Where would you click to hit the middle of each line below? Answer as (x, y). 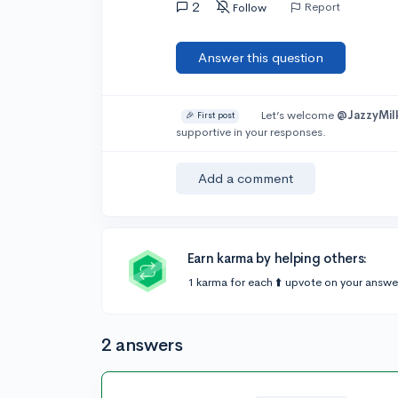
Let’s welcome (298, 115)
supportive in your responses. (251, 132)
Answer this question (261, 57)
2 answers (142, 345)
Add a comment (246, 178)
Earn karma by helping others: (277, 258)
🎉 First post (211, 116)
